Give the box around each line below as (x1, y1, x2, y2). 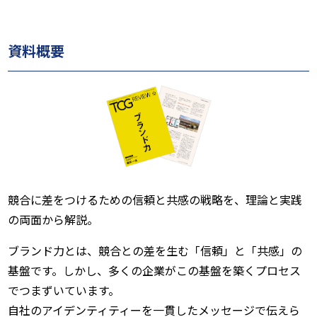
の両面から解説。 (8, 210, 99, 228)
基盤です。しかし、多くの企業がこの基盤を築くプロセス (8, 261, 301, 279)
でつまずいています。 (8, 281, 120, 299)
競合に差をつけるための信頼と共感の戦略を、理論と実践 (8, 190, 303, 208)
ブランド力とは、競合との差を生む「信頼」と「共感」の (8, 241, 303, 259)
